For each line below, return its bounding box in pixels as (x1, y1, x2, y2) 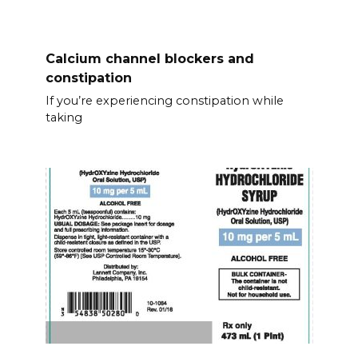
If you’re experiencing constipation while (45, 93, 284, 109)
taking (45, 110, 82, 125)
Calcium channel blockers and (45, 50, 254, 66)
